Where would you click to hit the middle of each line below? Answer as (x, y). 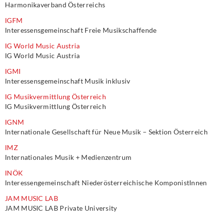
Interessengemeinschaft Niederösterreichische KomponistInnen (106, 183)
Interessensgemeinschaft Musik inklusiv (68, 81)
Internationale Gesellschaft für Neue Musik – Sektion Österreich (106, 132)
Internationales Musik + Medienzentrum (68, 157)
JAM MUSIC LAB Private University (61, 208)
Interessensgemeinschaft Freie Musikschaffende (81, 30)
